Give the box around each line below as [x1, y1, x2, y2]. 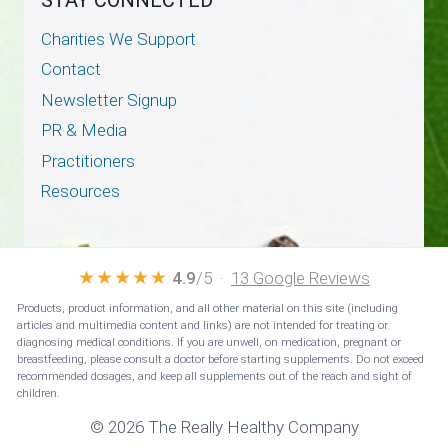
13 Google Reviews [230, 268, 370, 288]
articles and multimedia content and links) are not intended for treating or [16, 319, 388, 332]
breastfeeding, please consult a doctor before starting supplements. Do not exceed [16, 353, 424, 366]
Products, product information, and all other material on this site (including [16, 302, 398, 315]
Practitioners [40, 150, 135, 171]
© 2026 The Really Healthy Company [89, 417, 359, 437]
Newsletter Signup [40, 90, 177, 111]
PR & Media [40, 120, 127, 141]
